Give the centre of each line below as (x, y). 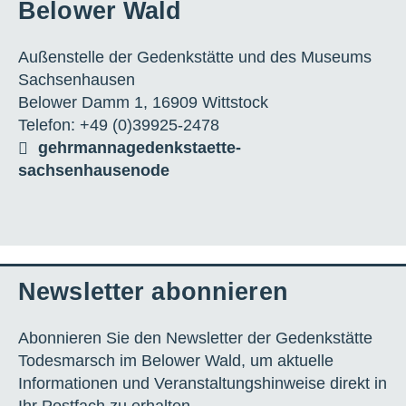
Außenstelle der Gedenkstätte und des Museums (195, 58)
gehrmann (77, 148)
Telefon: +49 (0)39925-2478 (119, 126)
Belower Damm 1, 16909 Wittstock (143, 103)
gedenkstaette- (184, 148)
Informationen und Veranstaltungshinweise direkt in (203, 384)
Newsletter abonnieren (153, 292)
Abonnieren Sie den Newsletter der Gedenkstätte (195, 338)
